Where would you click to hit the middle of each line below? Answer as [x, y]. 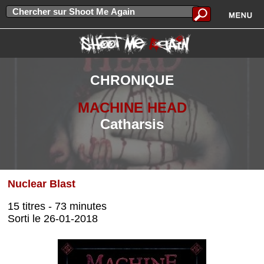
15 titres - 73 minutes [57, 206]
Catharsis [132, 124]
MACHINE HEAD [132, 108]
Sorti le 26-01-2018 [53, 218]
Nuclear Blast [42, 184]
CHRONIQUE [132, 80]
